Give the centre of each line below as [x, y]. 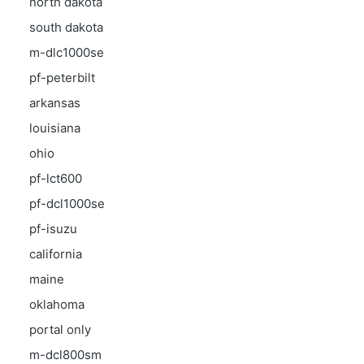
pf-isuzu [53, 229]
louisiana [55, 128]
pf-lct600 [56, 178]
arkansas [55, 103]
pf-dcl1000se [67, 204]
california [56, 254]
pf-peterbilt [62, 78]
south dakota [66, 27]
